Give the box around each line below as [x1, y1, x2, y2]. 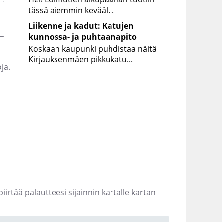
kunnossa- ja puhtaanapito [28, 31, 137, 43]
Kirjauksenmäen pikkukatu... [28, 54, 133, 65]
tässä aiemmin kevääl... [28, 5, 114, 16]
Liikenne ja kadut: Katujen [28, 20, 134, 32]
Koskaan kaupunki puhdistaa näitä [28, 43, 157, 55]
